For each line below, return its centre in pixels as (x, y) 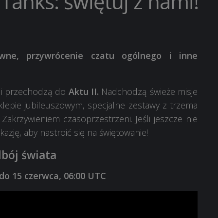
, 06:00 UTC (82, 176)
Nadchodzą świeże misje (148, 91)
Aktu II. (84, 91)
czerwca (40, 176)
